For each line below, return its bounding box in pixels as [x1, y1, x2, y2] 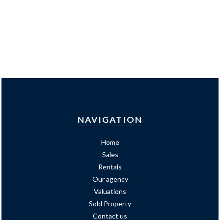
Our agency [92, 175, 128, 183]
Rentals [98, 163, 122, 171]
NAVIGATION [78, 114, 142, 125]
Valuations [94, 187, 126, 195]
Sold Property [89, 199, 131, 208]
